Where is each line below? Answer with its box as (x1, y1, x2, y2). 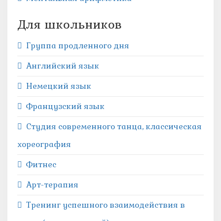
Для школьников (17, 17, 122, 32)
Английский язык (26, 61, 99, 71)
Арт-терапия (26, 180, 78, 190)
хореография (17, 139, 71, 149)
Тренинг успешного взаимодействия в (26, 200, 185, 210)
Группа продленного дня (26, 40, 129, 51)
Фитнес (26, 159, 56, 170)
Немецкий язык (26, 81, 91, 91)
